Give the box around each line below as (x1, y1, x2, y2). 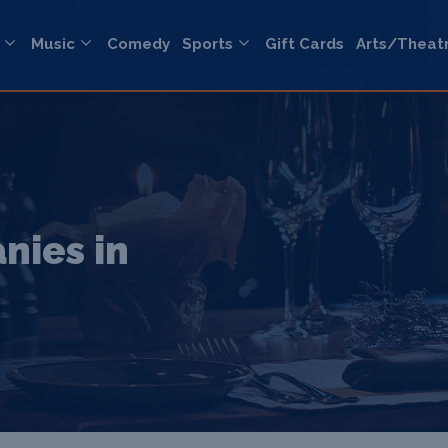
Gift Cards (265, 35, 344, 54)
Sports (182, 35, 233, 54)
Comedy (107, 35, 170, 54)
